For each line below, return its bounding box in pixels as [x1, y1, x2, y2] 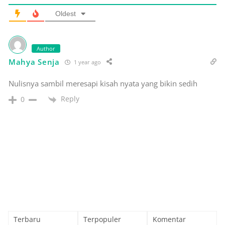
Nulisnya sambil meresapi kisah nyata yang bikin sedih [9, 78, 197, 89]
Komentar [153, 214, 186, 224]
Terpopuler [83, 214, 121, 224]
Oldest [55, 10, 76, 18]
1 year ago [72, 58, 101, 66]
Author [37, 45, 55, 53]
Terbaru [14, 214, 41, 224]
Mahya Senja [9, 57, 60, 67]
